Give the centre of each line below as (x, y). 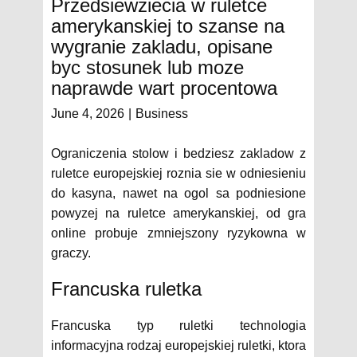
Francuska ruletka (126, 289)
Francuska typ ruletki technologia (178, 326)
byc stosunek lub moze (147, 67)
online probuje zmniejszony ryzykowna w (178, 233)
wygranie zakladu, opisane (162, 47)
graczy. (71, 253)
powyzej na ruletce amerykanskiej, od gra (178, 213)
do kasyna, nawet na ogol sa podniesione (178, 193)
